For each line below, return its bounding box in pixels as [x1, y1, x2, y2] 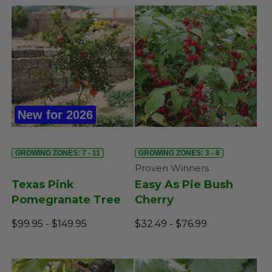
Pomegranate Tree [12, 193, 121, 207]
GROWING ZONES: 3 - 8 [138, 149, 220, 158]
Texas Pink [12, 178, 74, 192]
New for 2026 [18, 108, 93, 122]
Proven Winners [134, 162, 209, 174]
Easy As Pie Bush [134, 178, 233, 192]
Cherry [134, 193, 174, 207]
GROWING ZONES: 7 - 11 [15, 149, 100, 158]
